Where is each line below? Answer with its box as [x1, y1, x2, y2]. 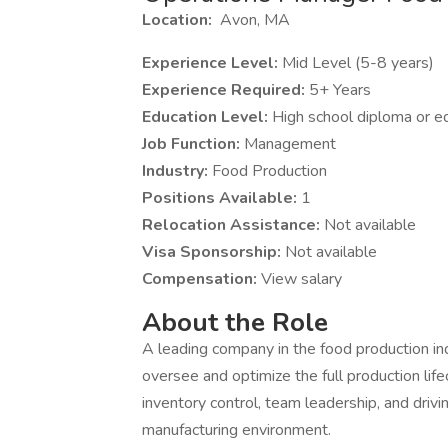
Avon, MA [216, 9, 290, 31]
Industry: [142, 160, 212, 182]
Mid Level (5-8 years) [282, 52, 434, 74]
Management [244, 133, 336, 155]
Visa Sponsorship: [142, 241, 285, 263]
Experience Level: [142, 52, 282, 74]
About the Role [142, 305, 328, 340]
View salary [261, 268, 342, 290]
